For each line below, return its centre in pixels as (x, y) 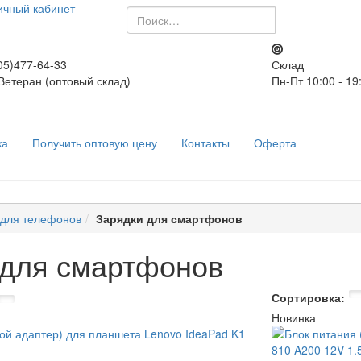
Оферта (275, 143)
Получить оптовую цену (95, 143)
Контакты (205, 143)
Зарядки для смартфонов (169, 219)
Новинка (293, 318)
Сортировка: (308, 298)
